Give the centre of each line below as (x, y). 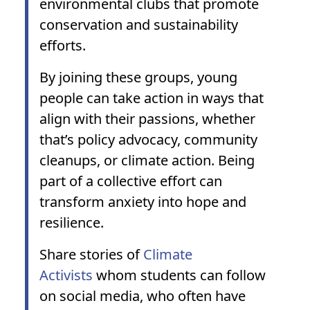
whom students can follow (179, 275)
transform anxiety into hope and (143, 202)
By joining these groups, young (138, 77)
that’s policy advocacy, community (148, 139)
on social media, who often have (143, 296)
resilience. (72, 222)
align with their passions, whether (147, 119)
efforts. (63, 45)
